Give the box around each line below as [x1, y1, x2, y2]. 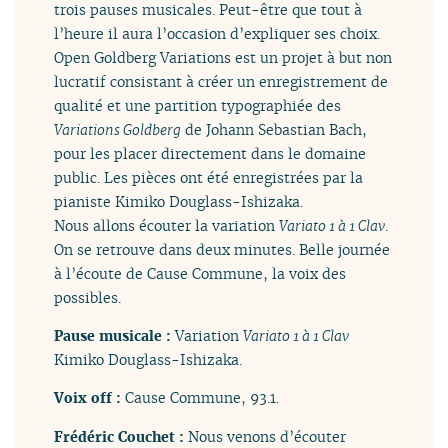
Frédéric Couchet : [54, 426, 189, 446]
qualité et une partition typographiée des [54, 95, 342, 115]
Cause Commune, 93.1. [125, 388, 280, 408]
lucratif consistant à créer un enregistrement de [54, 71, 389, 91]
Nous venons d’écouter [188, 426, 347, 446]
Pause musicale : [54, 326, 176, 346]
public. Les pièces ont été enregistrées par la [54, 167, 364, 187]
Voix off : [54, 388, 126, 408]
